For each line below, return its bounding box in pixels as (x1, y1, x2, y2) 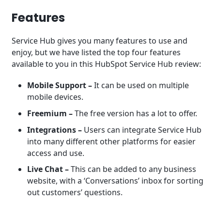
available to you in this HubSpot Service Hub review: (12, 58, 201, 69)
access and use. (27, 147, 84, 158)
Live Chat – (27, 164, 69, 175)
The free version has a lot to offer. (73, 108, 197, 119)
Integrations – (27, 124, 82, 135)
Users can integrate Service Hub (82, 124, 201, 135)
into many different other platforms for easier (27, 136, 196, 147)
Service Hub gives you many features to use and (12, 35, 187, 46)
